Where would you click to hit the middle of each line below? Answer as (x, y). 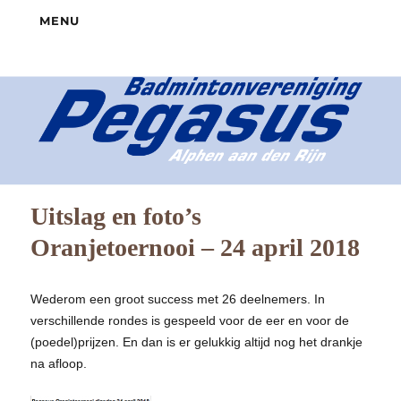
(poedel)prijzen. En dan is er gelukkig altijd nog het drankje (197, 341)
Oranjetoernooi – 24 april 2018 (196, 247)
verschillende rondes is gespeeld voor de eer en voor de (190, 320)
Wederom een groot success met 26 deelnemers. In (178, 299)
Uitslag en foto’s (116, 216)
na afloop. (59, 363)
